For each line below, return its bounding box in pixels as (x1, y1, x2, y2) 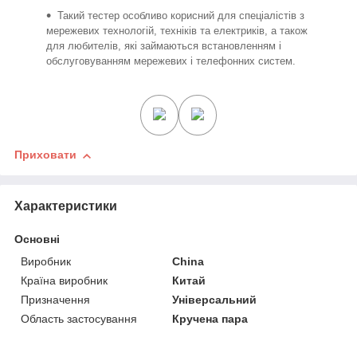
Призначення (21, 293, 90, 307)
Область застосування (21, 312, 137, 326)
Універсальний (172, 293, 257, 307)
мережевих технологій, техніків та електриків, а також (46, 24, 308, 37)
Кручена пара (172, 312, 249, 326)
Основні (14, 233, 60, 246)
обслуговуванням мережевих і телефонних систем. (46, 54, 296, 67)
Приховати (14, 148, 76, 162)
